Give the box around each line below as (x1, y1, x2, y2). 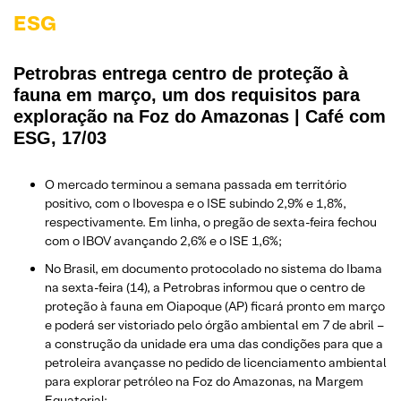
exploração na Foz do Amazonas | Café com (13, 106, 386, 126)
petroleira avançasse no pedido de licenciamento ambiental (45, 354, 387, 371)
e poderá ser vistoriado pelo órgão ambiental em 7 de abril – (45, 316, 384, 333)
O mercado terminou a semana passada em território (45, 175, 346, 192)
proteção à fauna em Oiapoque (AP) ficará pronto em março (45, 297, 385, 314)
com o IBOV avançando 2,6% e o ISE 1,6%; (45, 232, 282, 249)
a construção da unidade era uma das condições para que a (45, 335, 383, 352)
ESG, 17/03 (13, 127, 107, 148)
